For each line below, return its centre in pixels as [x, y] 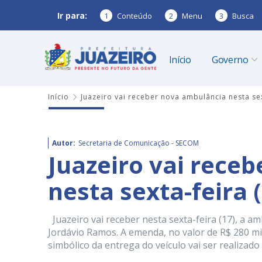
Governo [230, 60]
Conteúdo [135, 15]
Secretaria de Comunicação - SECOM [139, 143]
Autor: [64, 143]
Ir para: [72, 15]
